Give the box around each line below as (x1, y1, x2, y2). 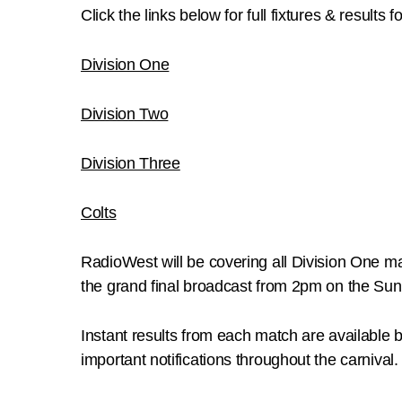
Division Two (81, 104, 169, 123)
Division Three (81, 153, 180, 172)
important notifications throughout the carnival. (81, 350, 398, 369)
